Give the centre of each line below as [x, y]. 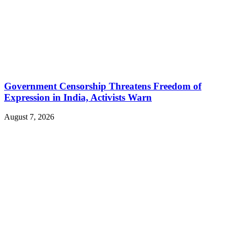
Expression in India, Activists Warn [78, 97]
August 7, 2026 [29, 117]
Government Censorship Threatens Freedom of [103, 86]
